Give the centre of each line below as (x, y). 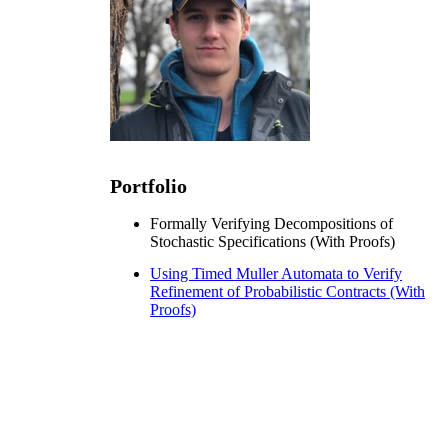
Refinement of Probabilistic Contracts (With (287, 291)
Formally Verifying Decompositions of (271, 223)
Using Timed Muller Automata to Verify (276, 273)
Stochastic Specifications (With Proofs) (272, 241)
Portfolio (148, 186)
